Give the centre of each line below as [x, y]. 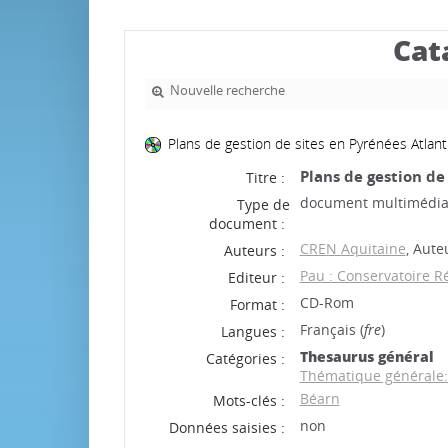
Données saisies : [226, 427]
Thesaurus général [366, 356]
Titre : [265, 177]
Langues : [252, 331]
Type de [263, 204]
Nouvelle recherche [227, 90]
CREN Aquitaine [352, 248]
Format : [257, 304]
